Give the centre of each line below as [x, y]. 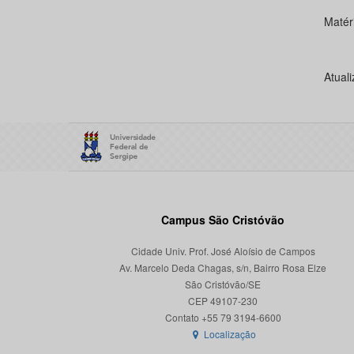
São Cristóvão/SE [223, 284]
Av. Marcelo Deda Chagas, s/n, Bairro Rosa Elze [223, 267]
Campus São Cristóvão [223, 220]
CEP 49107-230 [223, 301]
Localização [229, 334]
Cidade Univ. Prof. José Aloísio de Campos [223, 251]
